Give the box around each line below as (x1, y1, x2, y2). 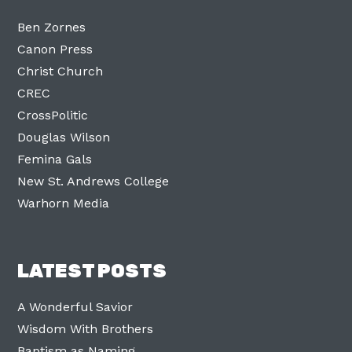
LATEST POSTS (17, 259, 167, 282)
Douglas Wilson (17, 129, 111, 145)
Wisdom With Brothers (17, 321, 154, 336)
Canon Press (17, 41, 93, 57)
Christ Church (17, 63, 104, 79)
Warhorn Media (17, 195, 110, 211)
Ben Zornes (17, 19, 86, 35)
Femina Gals (17, 151, 93, 167)
